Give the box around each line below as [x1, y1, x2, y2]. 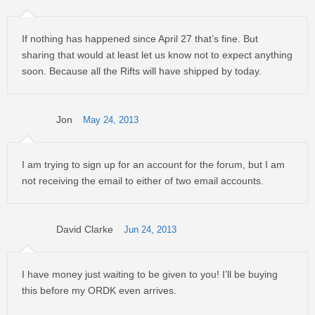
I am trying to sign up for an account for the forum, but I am [22, 159, 285, 170]
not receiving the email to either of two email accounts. [22, 175, 264, 186]
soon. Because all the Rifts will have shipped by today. [22, 65, 262, 77]
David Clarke [56, 224, 113, 235]
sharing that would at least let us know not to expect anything [22, 49, 292, 60]
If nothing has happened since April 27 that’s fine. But [22, 33, 258, 44]
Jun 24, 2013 [124, 225, 176, 235]
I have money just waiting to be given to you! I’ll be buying [22, 269, 278, 280]
